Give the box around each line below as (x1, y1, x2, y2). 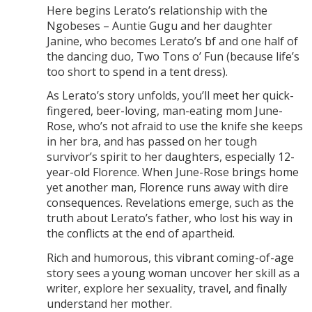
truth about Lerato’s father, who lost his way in (46, 210, 292, 226)
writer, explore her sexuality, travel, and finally (46, 281, 287, 297)
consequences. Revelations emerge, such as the (46, 195, 294, 211)
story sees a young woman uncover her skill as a (46, 265, 299, 281)
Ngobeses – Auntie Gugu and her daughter (46, 17, 272, 33)
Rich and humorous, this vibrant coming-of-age (46, 250, 294, 266)
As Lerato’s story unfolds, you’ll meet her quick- (46, 88, 294, 104)
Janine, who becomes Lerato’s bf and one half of (46, 33, 298, 49)
